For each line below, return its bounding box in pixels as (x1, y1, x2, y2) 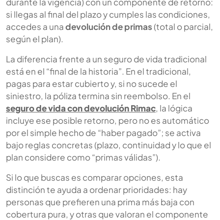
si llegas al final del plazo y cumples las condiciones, (6, 8, 210, 20)
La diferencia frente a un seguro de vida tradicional (6, 53, 207, 64)
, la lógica (156, 102, 192, 113)
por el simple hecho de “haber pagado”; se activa (6, 127, 201, 138)
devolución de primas (65, 21, 152, 32)
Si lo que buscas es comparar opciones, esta (6, 171, 183, 183)
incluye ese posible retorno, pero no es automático (6, 114, 209, 126)
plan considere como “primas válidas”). (6, 151, 161, 163)
